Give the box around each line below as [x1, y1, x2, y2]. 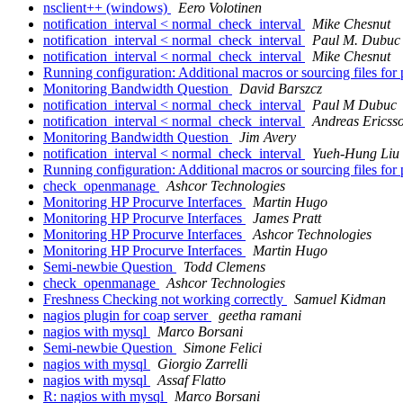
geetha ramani [219, 308, 301, 324]
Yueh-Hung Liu [312, 146, 399, 162]
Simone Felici [184, 340, 262, 356]
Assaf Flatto [157, 372, 226, 389]
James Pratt [253, 210, 321, 227]
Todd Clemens [184, 259, 265, 275]
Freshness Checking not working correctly [43, 291, 287, 308]
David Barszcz [239, 81, 322, 97]
